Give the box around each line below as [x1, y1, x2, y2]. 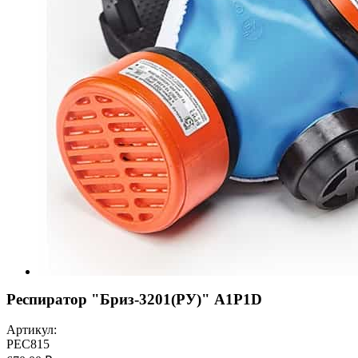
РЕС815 [6, 337, 50, 352]
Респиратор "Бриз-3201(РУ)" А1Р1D [6, 290, 262, 308]
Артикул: [6, 323, 57, 337]
